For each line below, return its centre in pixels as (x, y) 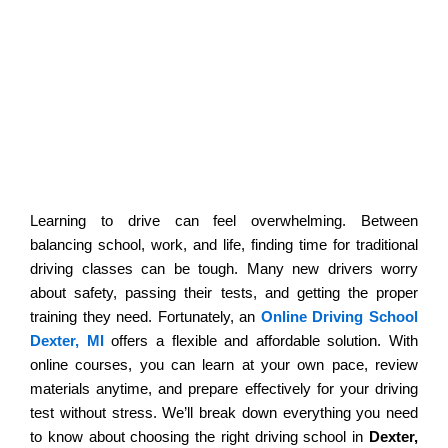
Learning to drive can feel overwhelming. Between (224, 220)
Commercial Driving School (141, 59)
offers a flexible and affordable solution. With (260, 340)
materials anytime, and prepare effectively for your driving (224, 388)
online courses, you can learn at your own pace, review (224, 364)
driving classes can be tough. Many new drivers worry (224, 268)
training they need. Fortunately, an (145, 316)
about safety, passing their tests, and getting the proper (224, 292)
